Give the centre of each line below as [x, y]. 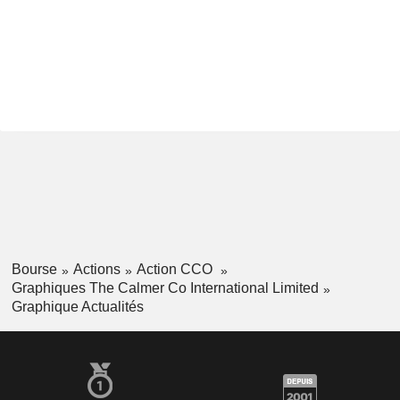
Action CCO [176, 269]
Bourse [34, 269]
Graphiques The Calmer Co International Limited [165, 287]
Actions [96, 269]
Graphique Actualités [77, 306]
